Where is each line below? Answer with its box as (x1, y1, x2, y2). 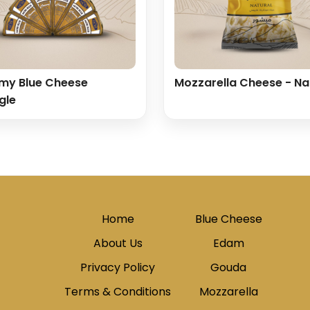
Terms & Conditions (64, 284, 172, 300)
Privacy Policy (80, 259, 156, 275)
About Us (93, 235, 143, 251)
